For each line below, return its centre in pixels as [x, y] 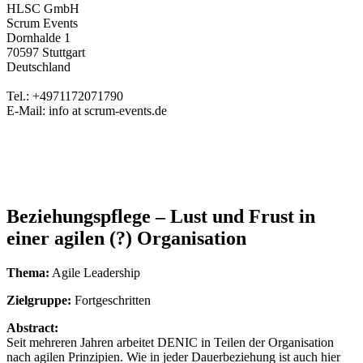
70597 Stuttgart [46, 52]
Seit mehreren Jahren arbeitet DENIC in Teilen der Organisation [170, 342]
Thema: [28, 272]
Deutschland [38, 67]
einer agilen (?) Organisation [126, 238]
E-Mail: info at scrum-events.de [87, 111]
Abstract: [32, 327]
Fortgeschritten [111, 300]
